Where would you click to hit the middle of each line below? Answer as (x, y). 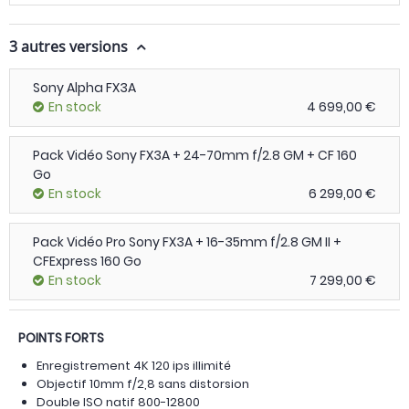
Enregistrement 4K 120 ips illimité (134, 366)
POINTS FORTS (61, 338)
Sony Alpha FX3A (84, 88)
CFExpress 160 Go (87, 261)
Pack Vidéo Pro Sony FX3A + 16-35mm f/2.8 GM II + (187, 242)
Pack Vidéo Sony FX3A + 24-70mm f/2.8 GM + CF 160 (195, 155)
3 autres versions (70, 47)
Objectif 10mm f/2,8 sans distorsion (143, 384)
